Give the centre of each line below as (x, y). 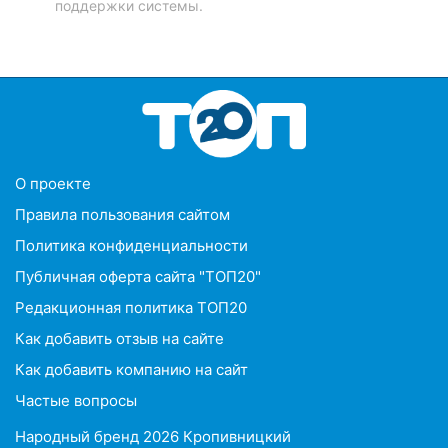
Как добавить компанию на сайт (131, 369)
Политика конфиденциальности (131, 245)
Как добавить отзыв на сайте (119, 338)
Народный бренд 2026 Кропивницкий (153, 436)
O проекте (53, 183)
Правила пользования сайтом (122, 214)
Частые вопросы (76, 400)
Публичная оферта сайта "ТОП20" (138, 276)
